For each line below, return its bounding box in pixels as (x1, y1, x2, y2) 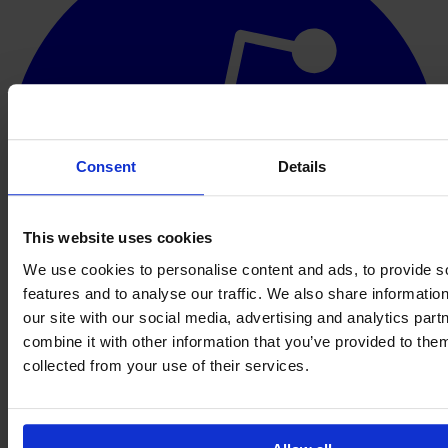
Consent (76, 158, 136, 176)
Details (277, 158, 327, 176)
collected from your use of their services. (23, 356, 309, 374)
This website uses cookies (23, 229, 213, 247)
